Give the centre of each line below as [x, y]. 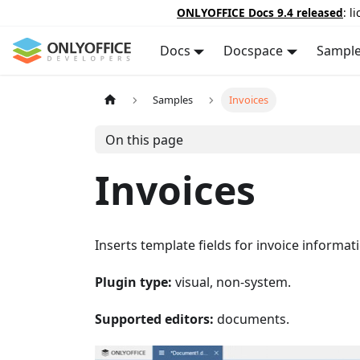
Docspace [254, 51]
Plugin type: [133, 282]
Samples [173, 100]
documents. [252, 319]
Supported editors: [154, 319]
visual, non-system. [231, 282]
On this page [144, 139]
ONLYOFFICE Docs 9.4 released [260, 12]
